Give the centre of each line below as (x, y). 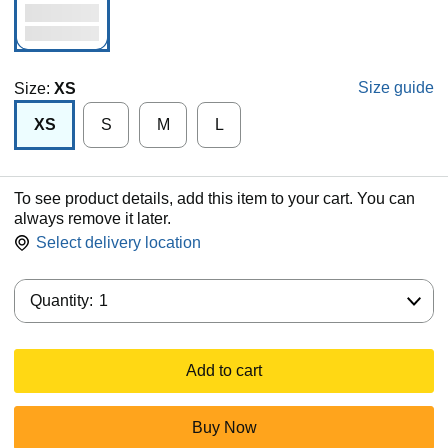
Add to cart (224, 370)
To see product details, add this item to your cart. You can (214, 198)
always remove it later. (92, 218)
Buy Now (224, 427)
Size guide (396, 87)
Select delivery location (118, 242)
